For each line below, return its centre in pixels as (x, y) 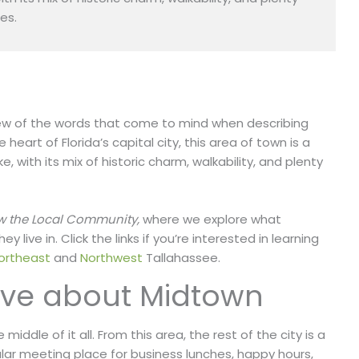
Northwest (111, 258)
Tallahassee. (182, 258)
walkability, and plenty (258, 162)
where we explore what (212, 220)
